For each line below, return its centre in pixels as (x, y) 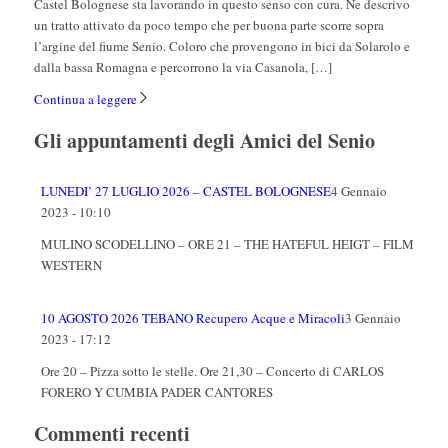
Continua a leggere (85, 99)
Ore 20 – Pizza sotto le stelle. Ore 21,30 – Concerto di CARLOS (212, 371)
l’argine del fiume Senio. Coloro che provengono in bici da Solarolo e (221, 46)
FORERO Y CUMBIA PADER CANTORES (156, 392)
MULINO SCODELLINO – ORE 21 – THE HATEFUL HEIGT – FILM (227, 244)
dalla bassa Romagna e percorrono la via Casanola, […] (182, 67)
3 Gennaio (372, 318)
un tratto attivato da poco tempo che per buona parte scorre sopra (208, 25)
